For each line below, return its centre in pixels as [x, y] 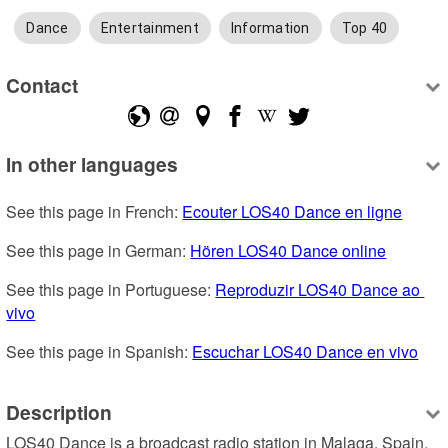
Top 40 [364, 28]
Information [270, 28]
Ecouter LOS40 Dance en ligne [292, 212]
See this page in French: [94, 212]
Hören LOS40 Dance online [288, 251]
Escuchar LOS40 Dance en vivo [305, 352]
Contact [42, 84]
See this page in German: [98, 251]
